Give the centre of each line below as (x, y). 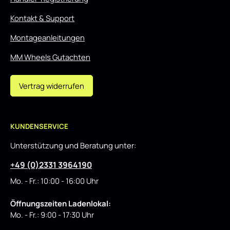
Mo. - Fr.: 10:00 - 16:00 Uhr (54, 181)
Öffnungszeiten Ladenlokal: (61, 204)
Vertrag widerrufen (52, 86)
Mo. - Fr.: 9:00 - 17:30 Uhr (52, 215)
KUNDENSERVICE (39, 127)
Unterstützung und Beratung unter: (73, 146)
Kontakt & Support (42, 18)
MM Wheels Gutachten (50, 57)
